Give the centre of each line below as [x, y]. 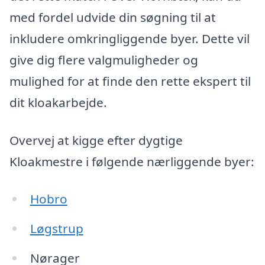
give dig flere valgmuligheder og [104, 60]
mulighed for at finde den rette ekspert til [130, 81]
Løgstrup [56, 229]
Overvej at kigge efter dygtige [96, 140]
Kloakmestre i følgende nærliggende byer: [132, 161]
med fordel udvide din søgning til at [113, 17]
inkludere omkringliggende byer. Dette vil [130, 39]
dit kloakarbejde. [58, 103]
